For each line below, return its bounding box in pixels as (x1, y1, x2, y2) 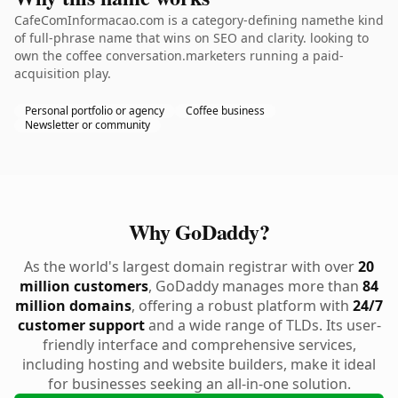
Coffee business (186, 103, 265, 118)
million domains (15, 296, 131, 315)
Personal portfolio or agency (25, 103, 164, 118)
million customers (20, 276, 148, 296)
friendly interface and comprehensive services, (42, 335, 356, 354)
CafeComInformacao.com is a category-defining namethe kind (14, 12, 384, 28)
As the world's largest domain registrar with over (24, 257, 358, 276)
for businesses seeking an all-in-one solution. (47, 374, 351, 394)
